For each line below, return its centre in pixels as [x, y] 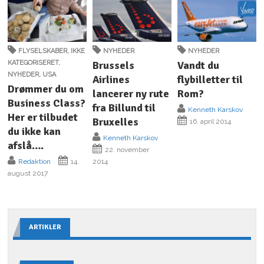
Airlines [111, 79]
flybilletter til [210, 79]
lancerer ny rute [131, 93]
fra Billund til [124, 108]
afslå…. [26, 145]
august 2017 [28, 173]
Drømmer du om [46, 89]
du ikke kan [34, 131]
